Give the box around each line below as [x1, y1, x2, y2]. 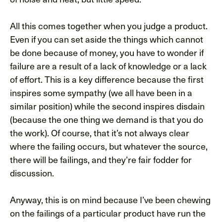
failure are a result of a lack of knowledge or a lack [10, 58, 207, 72]
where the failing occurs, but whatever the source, [10, 139, 208, 153]
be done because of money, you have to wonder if [10, 45, 204, 59]
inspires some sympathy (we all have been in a [10, 85, 192, 99]
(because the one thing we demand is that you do [10, 112, 203, 126]
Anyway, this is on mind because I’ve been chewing [10, 192, 211, 206]
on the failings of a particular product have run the [10, 206, 206, 220]
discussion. [10, 166, 54, 179]
